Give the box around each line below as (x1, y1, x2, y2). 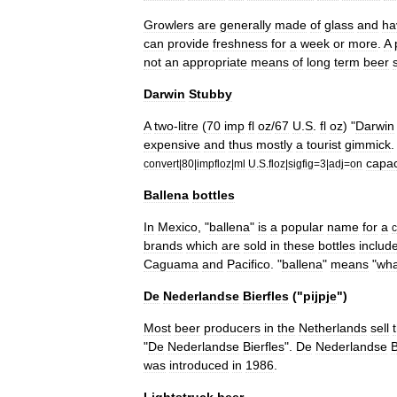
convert (144, 157, 179, 169)
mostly (256, 136, 292, 152)
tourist (307, 136, 341, 152)
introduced (169, 357, 229, 372)
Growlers (144, 17, 194, 32)
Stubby (189, 86, 232, 101)
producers (204, 320, 261, 335)
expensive (144, 136, 200, 152)
